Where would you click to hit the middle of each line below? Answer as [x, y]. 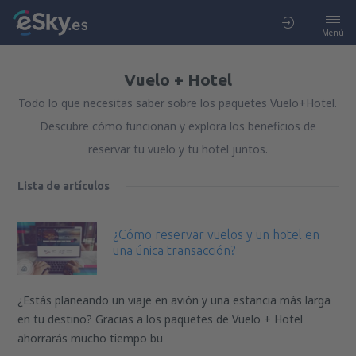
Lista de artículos [64, 186]
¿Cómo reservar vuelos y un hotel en [217, 234]
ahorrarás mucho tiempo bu [91, 339]
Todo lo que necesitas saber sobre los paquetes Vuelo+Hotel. [178, 103]
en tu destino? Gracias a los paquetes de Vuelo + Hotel [161, 319]
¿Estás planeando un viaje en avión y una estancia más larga [174, 300]
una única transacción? [174, 250]
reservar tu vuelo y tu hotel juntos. [178, 149]
